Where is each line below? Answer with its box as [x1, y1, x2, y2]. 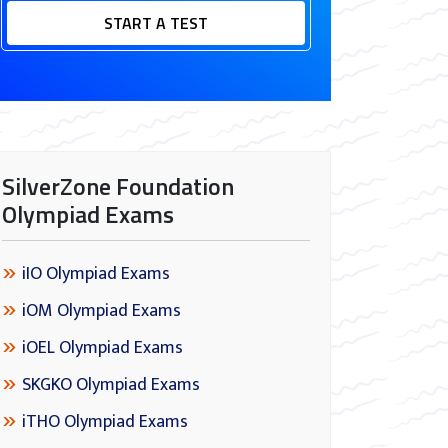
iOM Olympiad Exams [22, 296, 181, 326]
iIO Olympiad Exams [22, 259, 170, 289]
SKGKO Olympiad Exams [22, 370, 200, 400]
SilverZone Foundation [2, 168, 234, 204]
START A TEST [104, 11, 208, 35]
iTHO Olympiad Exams [22, 407, 188, 437]
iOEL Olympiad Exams [22, 333, 183, 363]
